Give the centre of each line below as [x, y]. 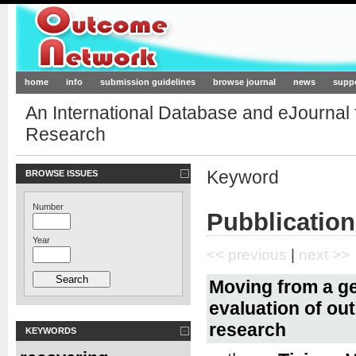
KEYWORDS [51, 330]
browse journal [244, 82]
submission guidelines [148, 82]
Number [48, 206]
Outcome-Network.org [170, 38]
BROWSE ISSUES [62, 173]
